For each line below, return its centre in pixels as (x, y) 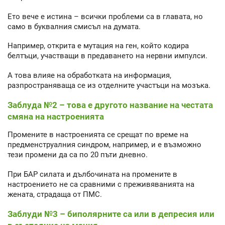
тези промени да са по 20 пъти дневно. (78, 155)
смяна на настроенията (56, 117)
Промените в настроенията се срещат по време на (98, 135)
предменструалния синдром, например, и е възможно (104, 145)
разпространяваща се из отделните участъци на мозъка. (109, 85)
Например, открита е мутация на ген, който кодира (98, 46)
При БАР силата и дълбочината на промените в (92, 174)
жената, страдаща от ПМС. (55, 194)
